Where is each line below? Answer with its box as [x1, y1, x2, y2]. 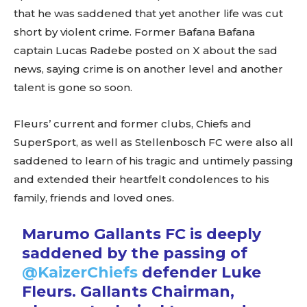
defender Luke [138, 263, 262, 282]
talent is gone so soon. [14, 81, 132, 94]
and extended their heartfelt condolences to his [14, 173, 269, 186]
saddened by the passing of [22, 244, 248, 262]
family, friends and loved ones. [14, 191, 174, 204]
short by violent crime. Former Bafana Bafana [14, 25, 255, 38]
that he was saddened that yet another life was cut [14, 7, 283, 20]
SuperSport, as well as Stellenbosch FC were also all [14, 136, 293, 149]
